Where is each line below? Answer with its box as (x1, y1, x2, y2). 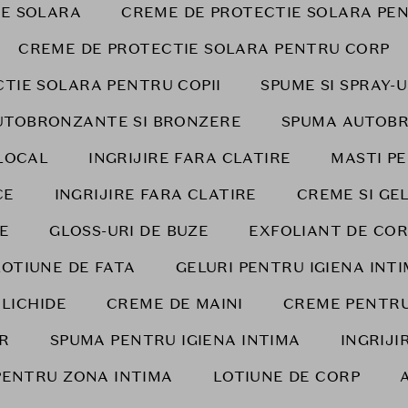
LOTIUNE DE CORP (212, 367, 361, 386)
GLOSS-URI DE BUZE (49, 221, 209, 240)
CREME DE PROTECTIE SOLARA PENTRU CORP (18, 39, 390, 58)
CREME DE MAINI (107, 294, 243, 313)
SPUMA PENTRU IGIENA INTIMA (49, 331, 301, 350)
